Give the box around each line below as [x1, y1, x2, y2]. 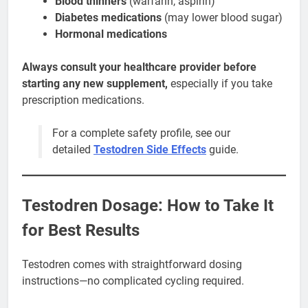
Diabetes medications [55, 11, 162, 25]
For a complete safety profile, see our [52, 126, 230, 140]
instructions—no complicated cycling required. [22, 274, 244, 288]
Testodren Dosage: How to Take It [22, 196, 274, 216]
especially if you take [168, 77, 272, 91]
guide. [206, 143, 239, 157]
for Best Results [22, 221, 140, 241]
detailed [52, 143, 93, 157]
